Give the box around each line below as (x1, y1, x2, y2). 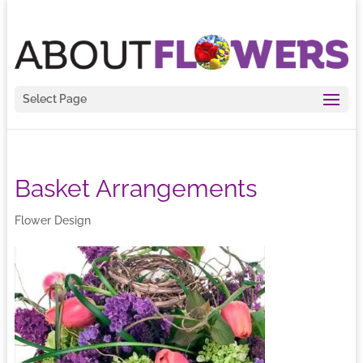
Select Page (22, 92, 87, 106)
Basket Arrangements (14, 174, 257, 203)
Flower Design (14, 214, 91, 227)
